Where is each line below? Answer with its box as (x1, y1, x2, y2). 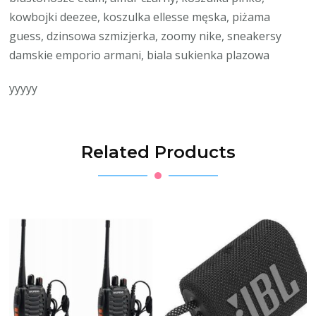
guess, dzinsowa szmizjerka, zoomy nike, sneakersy (9, 28, 282, 44)
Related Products (80, 141, 236, 162)
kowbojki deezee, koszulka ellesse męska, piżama (9, 8, 271, 25)
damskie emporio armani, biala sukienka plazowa (9, 47, 270, 63)
